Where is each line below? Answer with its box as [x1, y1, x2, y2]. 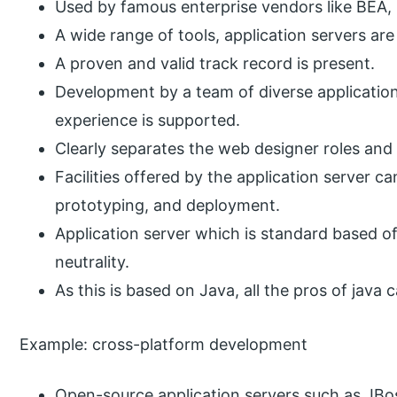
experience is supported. [55, 110, 241, 129]
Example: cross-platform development [19, 334, 308, 354]
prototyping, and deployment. [55, 195, 281, 214]
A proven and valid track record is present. [55, 53, 376, 73]
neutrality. [55, 252, 130, 271]
